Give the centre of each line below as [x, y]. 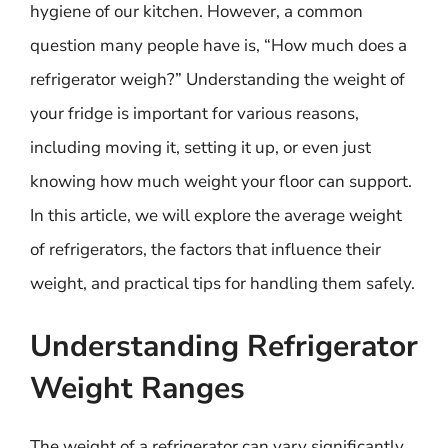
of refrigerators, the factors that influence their [205, 249]
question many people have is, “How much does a [218, 45]
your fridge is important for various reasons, [194, 113]
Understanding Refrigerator [224, 346]
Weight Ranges [137, 388]
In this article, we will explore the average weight [216, 215]
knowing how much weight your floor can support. [221, 181]
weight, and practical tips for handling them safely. [222, 283]
